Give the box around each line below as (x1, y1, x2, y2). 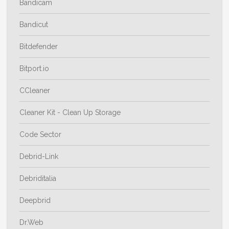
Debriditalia (19, 174, 57, 183)
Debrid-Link (19, 152, 59, 161)
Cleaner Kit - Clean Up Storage (19, 108, 121, 117)
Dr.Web (19, 218, 44, 227)
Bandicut (19, 20, 49, 29)
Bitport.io (19, 64, 50, 73)
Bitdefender (19, 42, 58, 51)
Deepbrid (19, 196, 51, 205)
